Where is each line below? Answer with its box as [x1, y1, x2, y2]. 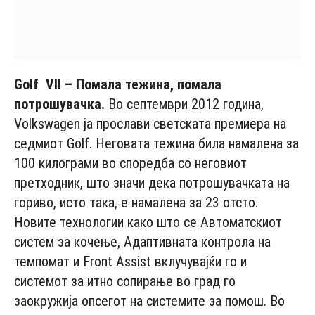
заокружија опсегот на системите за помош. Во [14, 292, 285, 310]
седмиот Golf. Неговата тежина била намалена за [14, 135, 299, 153]
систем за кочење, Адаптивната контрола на [14, 233, 271, 251]
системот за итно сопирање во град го [14, 273, 236, 290]
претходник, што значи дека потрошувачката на [14, 174, 290, 192]
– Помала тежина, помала [61, 76, 221, 94]
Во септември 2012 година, [105, 96, 264, 113]
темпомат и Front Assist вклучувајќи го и [14, 253, 247, 271]
